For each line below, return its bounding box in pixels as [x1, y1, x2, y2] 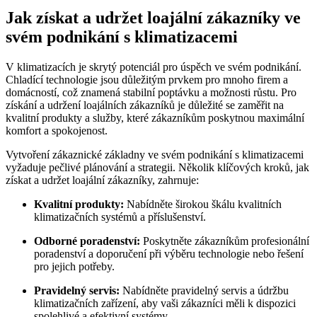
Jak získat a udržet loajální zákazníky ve [6, 8, 301, 27]
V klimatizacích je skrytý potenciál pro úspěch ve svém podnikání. [6, 60, 301, 73]
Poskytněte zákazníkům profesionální [140, 234, 309, 247]
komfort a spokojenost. [6, 124, 108, 137]
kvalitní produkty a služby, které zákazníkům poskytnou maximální [6, 111, 304, 124]
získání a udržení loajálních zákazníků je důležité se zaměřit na [6, 98, 284, 111]
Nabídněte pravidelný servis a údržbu [120, 284, 289, 296]
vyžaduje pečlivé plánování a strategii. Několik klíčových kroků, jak [6, 161, 309, 173]
